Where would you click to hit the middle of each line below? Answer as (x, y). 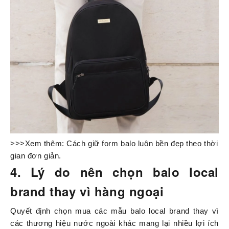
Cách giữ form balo (101, 144)
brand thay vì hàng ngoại (87, 191)
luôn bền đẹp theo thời (177, 144)
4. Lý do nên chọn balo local (114, 172)
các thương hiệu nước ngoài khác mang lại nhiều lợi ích (114, 223)
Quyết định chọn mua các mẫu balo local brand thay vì (114, 211)
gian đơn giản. (36, 156)
